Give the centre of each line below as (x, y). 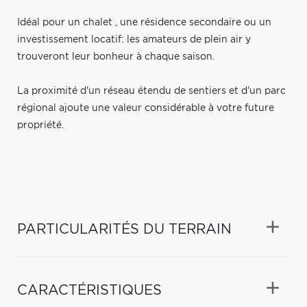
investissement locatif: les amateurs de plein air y (134, 39)
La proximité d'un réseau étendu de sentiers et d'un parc (151, 91)
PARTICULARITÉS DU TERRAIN (124, 229)
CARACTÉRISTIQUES (89, 290)
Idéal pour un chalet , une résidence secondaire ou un (144, 22)
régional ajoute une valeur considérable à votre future (146, 108)
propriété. (40, 125)
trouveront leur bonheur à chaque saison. (116, 57)
